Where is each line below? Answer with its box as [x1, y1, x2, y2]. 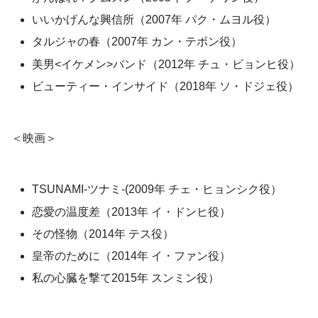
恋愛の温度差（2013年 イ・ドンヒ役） [32, 205, 231, 218]
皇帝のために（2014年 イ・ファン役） [32, 249, 231, 262]
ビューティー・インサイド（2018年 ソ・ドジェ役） [32, 79, 300, 92]
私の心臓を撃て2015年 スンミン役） [32, 272, 220, 285]
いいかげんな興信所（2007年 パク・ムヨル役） [32, 13, 277, 26]
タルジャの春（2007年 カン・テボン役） [32, 35, 243, 48]
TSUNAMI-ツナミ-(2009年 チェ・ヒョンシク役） [32, 183, 283, 196]
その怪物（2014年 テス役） [32, 227, 175, 240]
